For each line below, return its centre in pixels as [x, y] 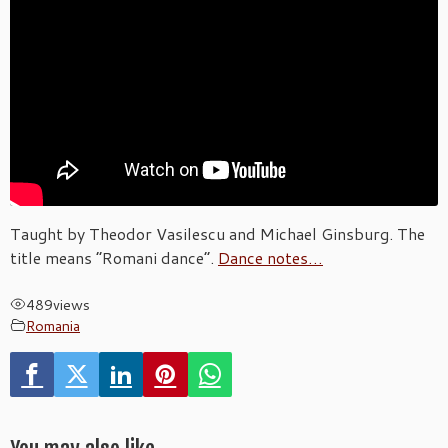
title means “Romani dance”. [114, 257]
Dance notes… [270, 257]
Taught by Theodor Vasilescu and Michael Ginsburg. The [217, 233]
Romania [53, 325]
